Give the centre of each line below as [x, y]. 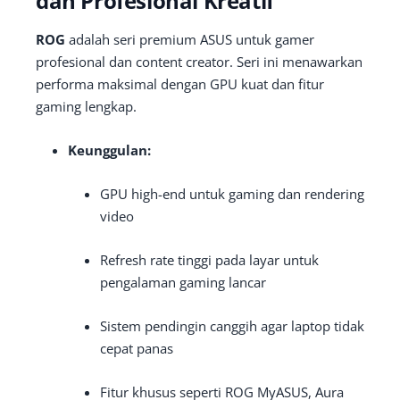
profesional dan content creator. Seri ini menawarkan [199, 62]
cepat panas [137, 349]
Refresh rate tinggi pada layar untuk [209, 260]
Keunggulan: [109, 150]
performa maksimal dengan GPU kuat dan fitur [180, 84]
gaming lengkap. [86, 107]
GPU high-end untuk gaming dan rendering [232, 194]
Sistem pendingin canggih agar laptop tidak [232, 326]
